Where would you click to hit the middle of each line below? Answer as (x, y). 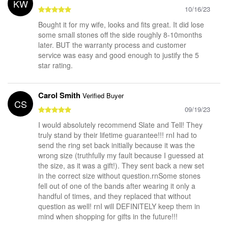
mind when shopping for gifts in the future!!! (108, 216)
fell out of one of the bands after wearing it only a (117, 186)
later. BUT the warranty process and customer (112, 45)
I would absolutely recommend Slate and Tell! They (120, 124)
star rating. (55, 65)
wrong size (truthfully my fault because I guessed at (121, 155)
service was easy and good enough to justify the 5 (119, 55)
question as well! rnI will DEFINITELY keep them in (119, 206)
